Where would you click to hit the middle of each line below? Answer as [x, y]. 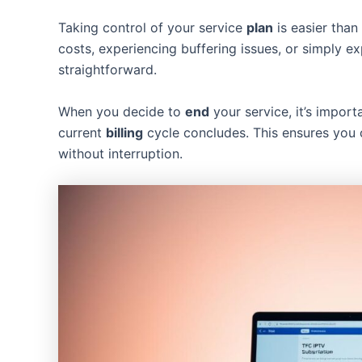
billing [124, 132]
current [82, 132]
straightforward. [107, 70]
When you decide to [122, 111]
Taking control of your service [152, 28]
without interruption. [120, 153]
